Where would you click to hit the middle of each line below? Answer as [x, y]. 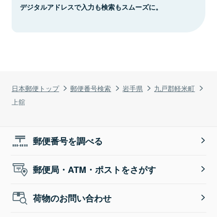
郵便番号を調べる [68, 141]
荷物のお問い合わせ [72, 198]
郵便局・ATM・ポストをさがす [95, 169]
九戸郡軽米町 [175, 88]
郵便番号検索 [91, 88]
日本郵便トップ [35, 88]
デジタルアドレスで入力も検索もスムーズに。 [91, 7]
